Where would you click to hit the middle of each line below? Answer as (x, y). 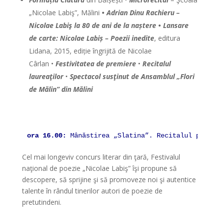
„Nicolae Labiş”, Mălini (65, 13)
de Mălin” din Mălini (61, 89)
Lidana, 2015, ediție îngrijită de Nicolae (90, 51)
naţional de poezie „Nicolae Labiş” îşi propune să (99, 168)
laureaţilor (47, 76)
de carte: (43, 38)
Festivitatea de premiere (96, 64)
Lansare (176, 25)
